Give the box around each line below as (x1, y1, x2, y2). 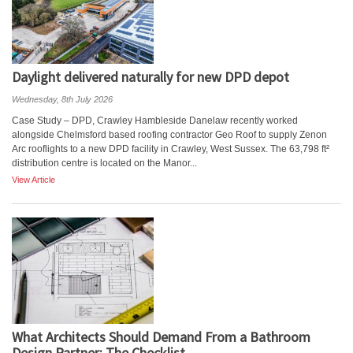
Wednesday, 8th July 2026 (12, 95, 113, 104)
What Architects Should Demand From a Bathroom (12, 328, 310, 346)
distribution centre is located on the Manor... (12, 158, 197, 169)
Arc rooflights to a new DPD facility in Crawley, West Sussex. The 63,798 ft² (12, 143, 329, 154)
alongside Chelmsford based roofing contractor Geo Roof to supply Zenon (12, 129, 327, 140)
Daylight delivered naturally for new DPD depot (12, 68, 289, 86)
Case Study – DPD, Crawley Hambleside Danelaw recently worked (12, 115, 298, 126)
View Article (12, 175, 55, 184)
